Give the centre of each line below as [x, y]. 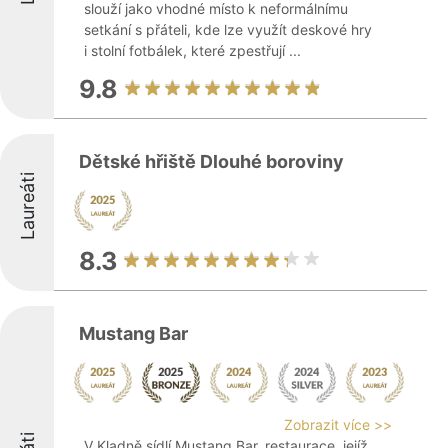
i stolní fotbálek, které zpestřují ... [192, 50]
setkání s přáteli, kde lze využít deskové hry [228, 29]
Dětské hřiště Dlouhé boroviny [211, 161]
